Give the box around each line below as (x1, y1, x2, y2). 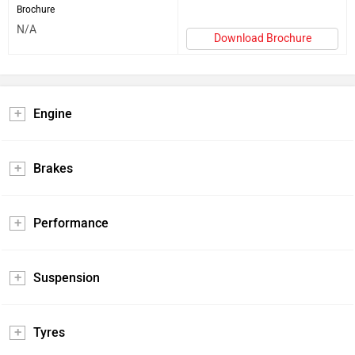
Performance (33, 215, 109, 231)
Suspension (33, 269, 100, 285)
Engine (33, 105, 72, 121)
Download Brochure (213, 31, 311, 45)
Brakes (33, 160, 73, 176)
